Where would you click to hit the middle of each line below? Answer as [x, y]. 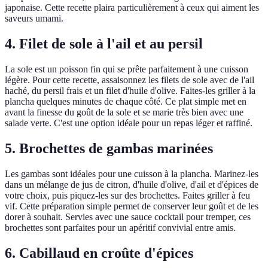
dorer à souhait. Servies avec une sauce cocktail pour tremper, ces [128, 217]
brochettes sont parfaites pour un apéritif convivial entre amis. [120, 228]
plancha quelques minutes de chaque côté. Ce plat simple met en [126, 102]
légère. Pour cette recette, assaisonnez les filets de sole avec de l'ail [130, 80]
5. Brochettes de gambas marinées [109, 149]
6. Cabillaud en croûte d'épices [99, 253]
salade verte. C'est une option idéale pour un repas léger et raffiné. [129, 123]
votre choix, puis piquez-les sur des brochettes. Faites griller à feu [127, 196]
